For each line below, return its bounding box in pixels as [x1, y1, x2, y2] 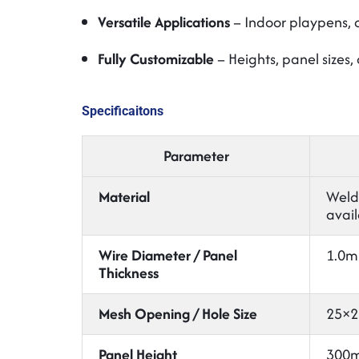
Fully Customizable [98, 48, 214, 70]
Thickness [99, 262, 159, 284]
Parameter [163, 145, 229, 167]
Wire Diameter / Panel [99, 244, 237, 266]
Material [99, 186, 150, 208]
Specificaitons [82, 103, 163, 119]
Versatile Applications [98, 11, 230, 33]
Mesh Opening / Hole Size [99, 303, 257, 325]
